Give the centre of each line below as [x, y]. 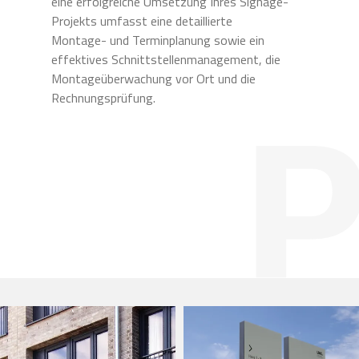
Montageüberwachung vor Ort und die [153, 78]
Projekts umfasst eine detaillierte [141, 20]
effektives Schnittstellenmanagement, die [165, 59]
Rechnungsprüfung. [103, 97]
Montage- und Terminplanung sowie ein [157, 40]
